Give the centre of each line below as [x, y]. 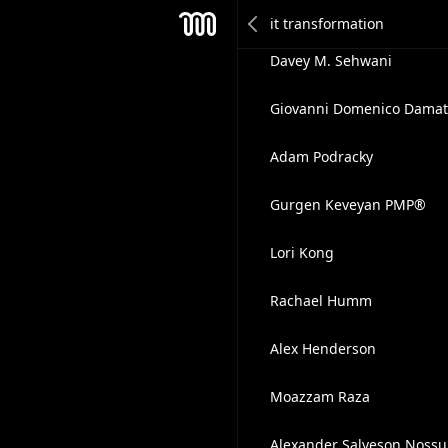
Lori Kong [301, 252]
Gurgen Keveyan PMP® [347, 204]
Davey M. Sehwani [330, 60]
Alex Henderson [322, 348]
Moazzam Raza [319, 396]
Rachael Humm [320, 300]
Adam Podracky [321, 156]
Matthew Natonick [330, 12]
